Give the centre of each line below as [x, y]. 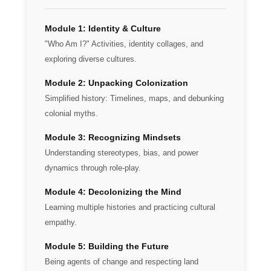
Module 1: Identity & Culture [103, 28]
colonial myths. [71, 114]
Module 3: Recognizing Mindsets [113, 137]
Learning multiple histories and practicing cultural [130, 207]
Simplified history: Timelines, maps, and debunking [134, 99]
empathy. [61, 223]
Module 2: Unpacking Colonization [116, 83]
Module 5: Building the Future [107, 246]
